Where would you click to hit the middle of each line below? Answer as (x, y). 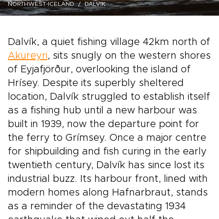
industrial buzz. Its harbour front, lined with (108, 179)
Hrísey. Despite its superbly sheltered (96, 83)
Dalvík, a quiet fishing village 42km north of (109, 42)
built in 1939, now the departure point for (103, 124)
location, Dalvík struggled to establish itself (109, 97)
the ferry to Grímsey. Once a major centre (107, 138)
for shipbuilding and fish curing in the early (107, 152)
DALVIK (95, 4)
